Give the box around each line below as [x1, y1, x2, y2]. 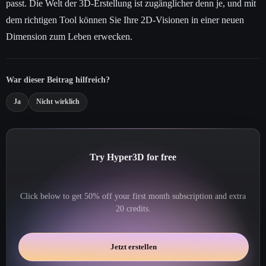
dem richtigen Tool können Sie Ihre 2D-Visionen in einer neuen [6, 14, 244, 25]
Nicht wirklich [36, 97, 80, 106]
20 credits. [115, 204, 151, 214]
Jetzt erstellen [110, 242, 157, 251]
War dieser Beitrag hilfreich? [6, 75, 110, 85]
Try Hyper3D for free [90, 151, 176, 162]
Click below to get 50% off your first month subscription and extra [20, 192, 246, 201]
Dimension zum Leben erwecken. [6, 31, 132, 42]
